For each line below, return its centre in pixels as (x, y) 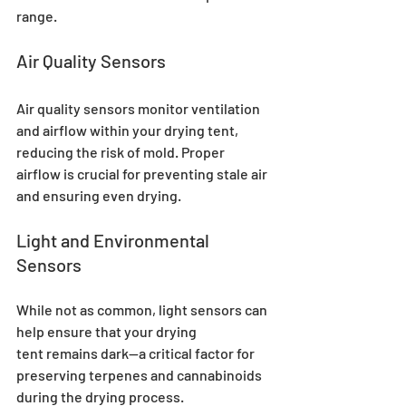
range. (37, 16)
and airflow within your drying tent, (129, 130)
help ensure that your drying (108, 332)
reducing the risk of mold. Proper (122, 152)
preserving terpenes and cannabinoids (140, 375)
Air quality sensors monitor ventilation (140, 109)
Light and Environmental (115, 241)
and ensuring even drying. (99, 196)
